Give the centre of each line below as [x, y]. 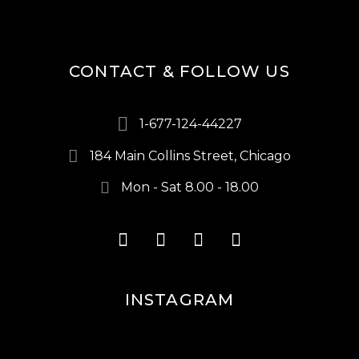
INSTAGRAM [179, 300]
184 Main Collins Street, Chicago [190, 155]
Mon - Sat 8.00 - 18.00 [190, 188]
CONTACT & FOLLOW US [179, 71]
